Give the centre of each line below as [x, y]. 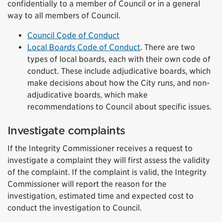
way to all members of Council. [64, 16]
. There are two [168, 47]
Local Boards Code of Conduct [84, 47]
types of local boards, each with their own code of [119, 59]
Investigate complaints [66, 131]
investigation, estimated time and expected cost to [101, 196]
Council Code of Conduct [73, 35]
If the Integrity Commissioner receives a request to [100, 148]
